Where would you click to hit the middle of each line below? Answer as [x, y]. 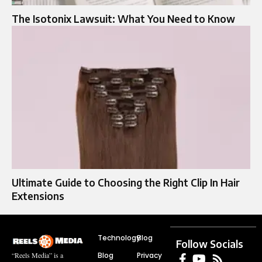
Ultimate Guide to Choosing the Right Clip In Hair [126, 182]
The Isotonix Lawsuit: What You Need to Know [123, 18]
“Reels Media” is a [37, 255]
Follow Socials [210, 244]
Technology [119, 237]
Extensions [38, 196]
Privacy [149, 255]
